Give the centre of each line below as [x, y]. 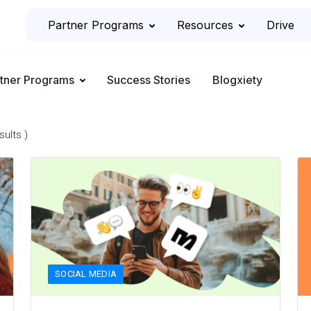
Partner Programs [96, 25]
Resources [205, 25]
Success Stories [149, 80]
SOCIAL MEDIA [86, 274]
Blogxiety [237, 80]
